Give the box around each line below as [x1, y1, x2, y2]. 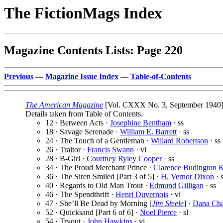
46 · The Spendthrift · [45, 190, 115, 199]
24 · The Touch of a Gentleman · [45, 136, 151, 145]
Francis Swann [87, 145, 134, 154]
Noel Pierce [140, 208, 177, 217]
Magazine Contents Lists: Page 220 [4, 44, 183, 57]
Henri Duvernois [115, 190, 168, 199]
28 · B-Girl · [45, 154, 87, 163]
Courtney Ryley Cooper [87, 154, 162, 163]
